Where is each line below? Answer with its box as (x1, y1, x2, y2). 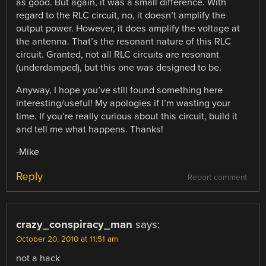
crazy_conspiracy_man (16, 217, 133, 231)
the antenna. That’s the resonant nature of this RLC (16, 35, 232, 47)
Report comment (187, 172, 247, 182)
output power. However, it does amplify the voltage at (16, 22, 240, 34)
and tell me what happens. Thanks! (16, 123, 164, 135)
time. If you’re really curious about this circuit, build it (16, 110, 238, 122)
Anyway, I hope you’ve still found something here (16, 84, 223, 96)
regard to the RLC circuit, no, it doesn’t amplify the (16, 9, 226, 21)
